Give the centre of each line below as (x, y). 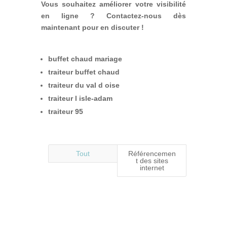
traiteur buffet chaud (84, 72)
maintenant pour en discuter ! (92, 27)
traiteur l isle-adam (80, 98)
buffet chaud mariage (85, 59)
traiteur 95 (65, 111)
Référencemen (152, 153)
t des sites (152, 160)
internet (152, 167)
